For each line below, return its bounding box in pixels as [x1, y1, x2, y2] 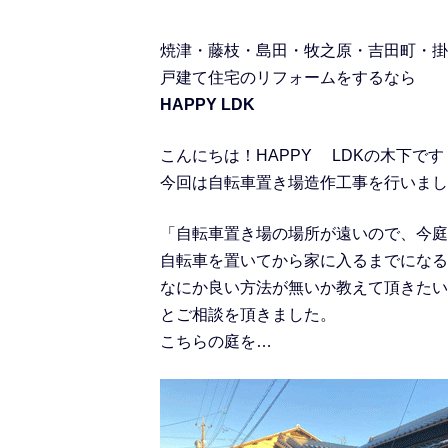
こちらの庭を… [160, 332, 272, 350]
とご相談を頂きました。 [160, 305, 336, 323]
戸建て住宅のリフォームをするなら [160, 68, 416, 86]
